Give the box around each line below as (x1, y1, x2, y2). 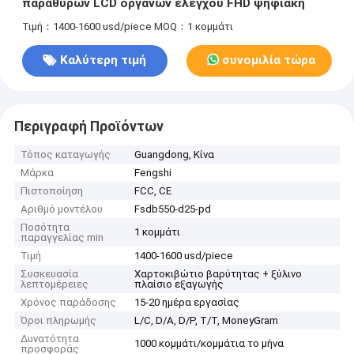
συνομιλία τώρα (222, 53, 316, 68)
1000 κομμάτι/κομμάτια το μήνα (134, 337, 284, 350)
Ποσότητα (21, 221, 70, 234)
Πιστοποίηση (21, 185, 84, 198)
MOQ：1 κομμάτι (153, 20, 233, 32)
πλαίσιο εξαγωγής (134, 278, 224, 291)
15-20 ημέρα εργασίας (134, 296, 240, 309)
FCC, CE (134, 185, 172, 198)
